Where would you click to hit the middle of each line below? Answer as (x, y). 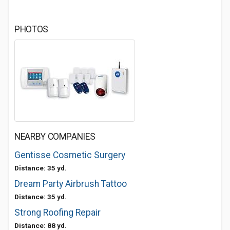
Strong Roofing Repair (57, 213)
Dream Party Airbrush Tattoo (71, 184)
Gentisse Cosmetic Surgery (70, 155)
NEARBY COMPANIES (55, 137)
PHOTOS (31, 29)
